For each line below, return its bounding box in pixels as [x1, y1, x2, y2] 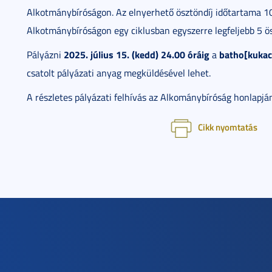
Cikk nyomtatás [198, 120, 257, 134]
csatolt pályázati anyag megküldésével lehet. [27, 66, 211, 80]
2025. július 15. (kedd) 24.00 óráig [64, 47, 209, 61]
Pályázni [27, 48, 64, 61]
